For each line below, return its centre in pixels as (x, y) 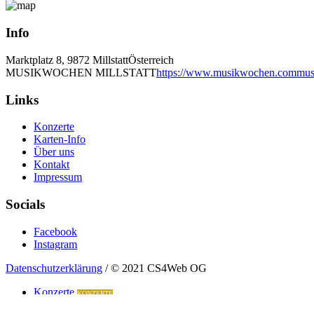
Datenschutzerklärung (54, 268)
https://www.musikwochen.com (226, 72)
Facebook (55, 231)
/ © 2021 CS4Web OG (155, 268)
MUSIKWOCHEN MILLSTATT (81, 72)
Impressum (58, 177)
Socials (25, 204)
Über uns (54, 152)
